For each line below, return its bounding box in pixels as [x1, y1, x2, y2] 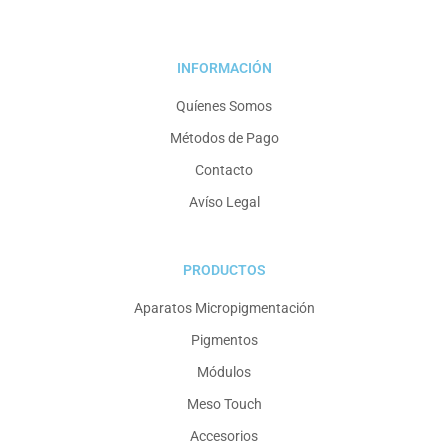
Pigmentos [190, 332, 258, 349]
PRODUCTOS [182, 262, 266, 279]
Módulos [197, 364, 251, 381]
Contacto [195, 162, 253, 179]
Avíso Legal [188, 194, 260, 211]
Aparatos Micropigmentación [133, 300, 315, 317]
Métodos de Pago [169, 130, 279, 147]
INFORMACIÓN [176, 60, 272, 77]
